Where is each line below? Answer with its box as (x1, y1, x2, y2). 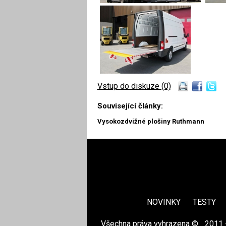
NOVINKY (146, 197, 181, 207)
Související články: (97, 101, 163, 110)
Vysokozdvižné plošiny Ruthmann (97, 117, 204, 125)
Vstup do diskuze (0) (97, 81, 171, 91)
